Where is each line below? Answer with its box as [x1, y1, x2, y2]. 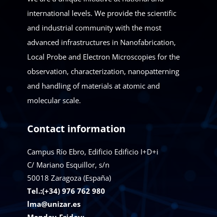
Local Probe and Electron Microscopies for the [27, 51, 180, 62]
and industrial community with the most [27, 22, 161, 32]
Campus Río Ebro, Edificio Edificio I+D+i [27, 146, 158, 156]
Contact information [27, 122, 125, 135]
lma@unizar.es [27, 199, 80, 209]
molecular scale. [27, 95, 81, 105]
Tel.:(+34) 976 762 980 [27, 186, 105, 196]
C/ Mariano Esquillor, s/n [27, 159, 109, 170]
